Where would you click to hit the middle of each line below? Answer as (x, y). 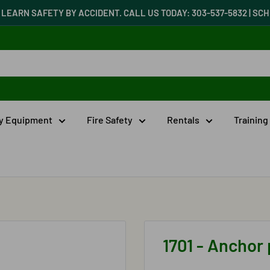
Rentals (183, 120)
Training (251, 120)
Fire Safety (110, 120)
